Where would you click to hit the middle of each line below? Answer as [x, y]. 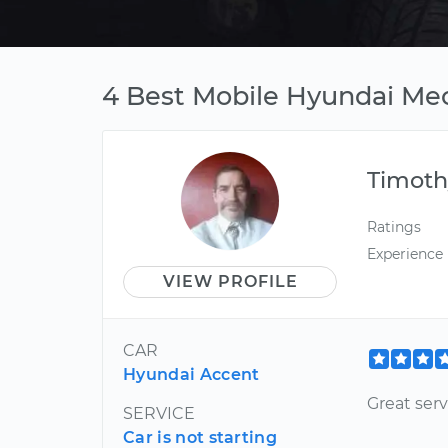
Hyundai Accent [191, 374]
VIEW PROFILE [230, 281]
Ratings [394, 227]
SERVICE [159, 413]
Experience [405, 254]
